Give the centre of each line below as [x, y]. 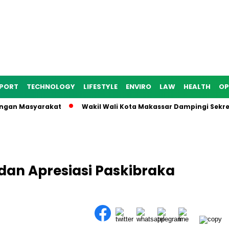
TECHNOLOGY [51, 87]
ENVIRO [139, 87]
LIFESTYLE [100, 87]
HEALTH [197, 87]
